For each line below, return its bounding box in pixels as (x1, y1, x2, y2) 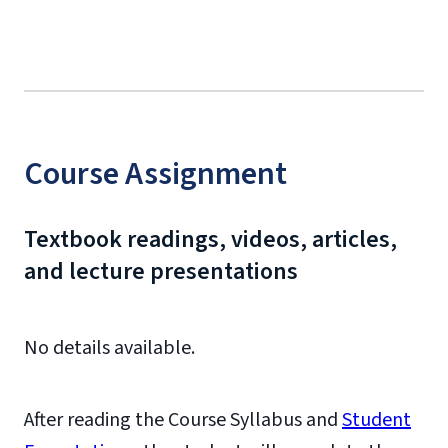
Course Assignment (24, 151, 287, 197)
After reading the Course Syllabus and (24, 406, 342, 434)
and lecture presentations (24, 254, 298, 289)
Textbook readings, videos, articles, (24, 222, 397, 257)
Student (342, 406, 411, 434)
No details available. (24, 334, 195, 362)
